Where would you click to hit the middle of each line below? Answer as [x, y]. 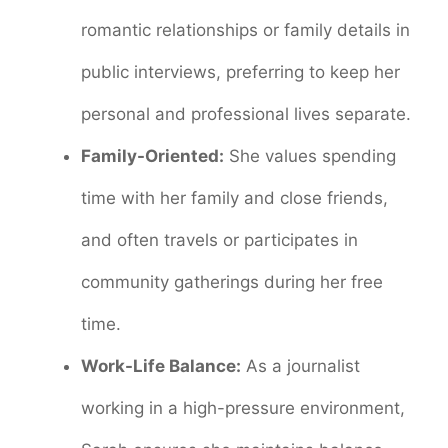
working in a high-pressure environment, [243, 407]
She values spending [310, 155]
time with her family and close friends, [234, 197]
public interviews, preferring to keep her [240, 71]
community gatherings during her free [232, 281]
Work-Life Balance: [161, 365]
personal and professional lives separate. [246, 113]
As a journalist [300, 365]
